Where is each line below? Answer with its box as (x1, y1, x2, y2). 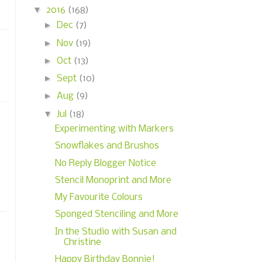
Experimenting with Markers (54, 124, 174, 134)
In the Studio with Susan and (54, 226, 177, 237)
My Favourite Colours (54, 192, 143, 202)
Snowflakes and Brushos (54, 141, 159, 151)
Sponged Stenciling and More (54, 209, 178, 220)
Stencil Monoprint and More (54, 175, 171, 185)
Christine (63, 237, 101, 247)
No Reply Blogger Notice (54, 158, 156, 168)
